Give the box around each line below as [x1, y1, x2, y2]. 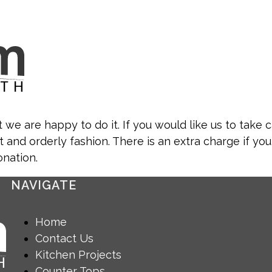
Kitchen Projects [35, 248, 121, 261]
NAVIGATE [10, 177, 76, 192]
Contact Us [35, 231, 93, 245]
